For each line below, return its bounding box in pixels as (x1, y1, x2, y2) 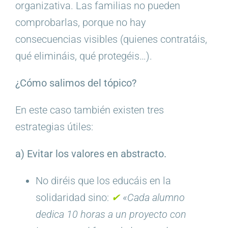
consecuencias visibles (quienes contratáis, (15, 33, 207, 46)
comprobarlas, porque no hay (15, 16, 146, 29)
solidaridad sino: (35, 191, 111, 204)
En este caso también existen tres (15, 104, 164, 117)
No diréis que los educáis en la (35, 175, 171, 187)
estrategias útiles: (15, 121, 93, 133)
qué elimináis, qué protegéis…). (15, 50, 152, 63)
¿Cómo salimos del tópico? (15, 77, 136, 90)
